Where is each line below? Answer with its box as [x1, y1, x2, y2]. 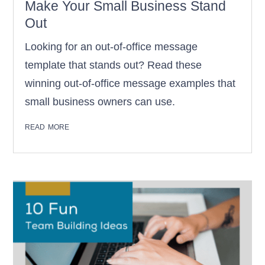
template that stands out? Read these [25, 59, 202, 72]
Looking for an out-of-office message [25, 41, 198, 53]
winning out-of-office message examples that [25, 77, 236, 90]
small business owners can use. [25, 96, 176, 108]
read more [25, 120, 70, 132]
